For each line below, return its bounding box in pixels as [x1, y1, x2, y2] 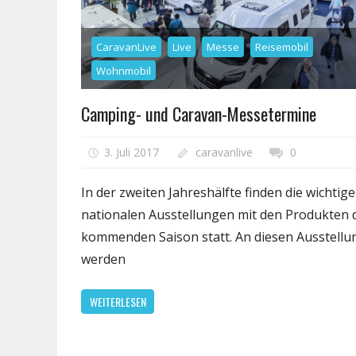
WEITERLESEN [89, 292, 146, 310]
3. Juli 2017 [103, 145, 159, 161]
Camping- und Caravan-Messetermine [81, 100, 316, 126]
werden [81, 250, 126, 269]
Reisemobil [254, 39, 308, 54]
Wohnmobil [95, 63, 151, 78]
